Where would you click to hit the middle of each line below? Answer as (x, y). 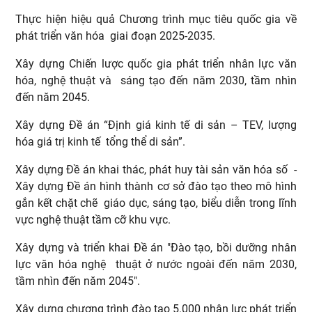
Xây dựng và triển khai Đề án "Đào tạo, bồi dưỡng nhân (156, 247)
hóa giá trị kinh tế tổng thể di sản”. (102, 141)
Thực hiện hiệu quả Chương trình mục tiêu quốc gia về (156, 19)
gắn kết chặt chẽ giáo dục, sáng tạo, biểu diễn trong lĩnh (156, 203)
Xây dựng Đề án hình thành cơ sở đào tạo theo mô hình (156, 186)
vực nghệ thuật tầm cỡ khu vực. (95, 219)
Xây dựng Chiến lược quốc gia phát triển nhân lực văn (156, 63)
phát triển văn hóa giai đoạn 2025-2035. (117, 36)
